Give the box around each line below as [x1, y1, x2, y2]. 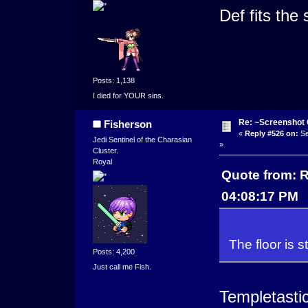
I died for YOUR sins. [92, 91, 164, 100]
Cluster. [92, 146, 118, 155]
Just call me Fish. [92, 262, 151, 271]
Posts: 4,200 [92, 247, 135, 256]
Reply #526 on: [244, 129, 298, 137]
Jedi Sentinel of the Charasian [92, 135, 192, 144]
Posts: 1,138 [92, 76, 135, 85]
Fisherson [104, 118, 153, 130]
